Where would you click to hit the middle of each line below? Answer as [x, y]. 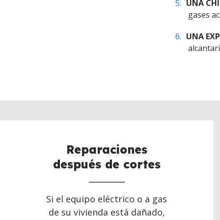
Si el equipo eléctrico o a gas [107, 199]
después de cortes [107, 165]
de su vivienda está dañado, [107, 212]
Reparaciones [107, 150]
